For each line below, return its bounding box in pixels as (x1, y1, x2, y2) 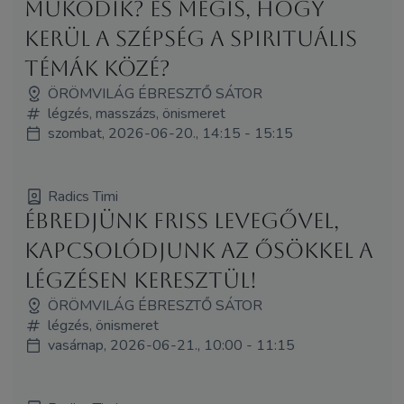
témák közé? (23, 55, 170, 81)
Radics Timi (47, 186, 118, 207)
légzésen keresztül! (23, 267, 257, 293)
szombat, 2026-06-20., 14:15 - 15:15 (47, 123, 293, 143)
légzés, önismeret (47, 315, 159, 335)
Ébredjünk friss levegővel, (23, 207, 339, 234)
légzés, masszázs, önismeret (47, 103, 225, 124)
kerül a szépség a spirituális (23, 25, 357, 51)
